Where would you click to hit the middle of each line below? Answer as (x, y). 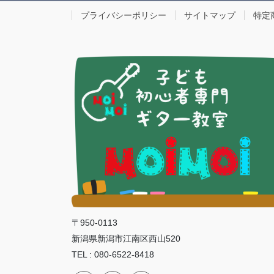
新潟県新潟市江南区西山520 (126, 239)
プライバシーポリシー (124, 16)
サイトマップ (210, 16)
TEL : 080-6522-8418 (113, 255)
